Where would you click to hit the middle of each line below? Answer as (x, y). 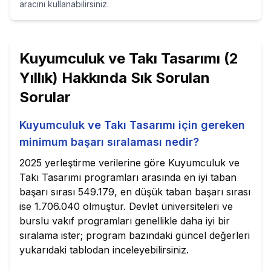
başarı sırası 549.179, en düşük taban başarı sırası (135, 192)
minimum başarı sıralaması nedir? (109, 142)
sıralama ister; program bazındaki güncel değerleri (135, 235)
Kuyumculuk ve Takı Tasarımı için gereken (132, 125)
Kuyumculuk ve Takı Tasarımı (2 (129, 58)
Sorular (45, 97)
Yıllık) (39, 78)
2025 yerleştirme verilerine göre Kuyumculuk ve (129, 163)
